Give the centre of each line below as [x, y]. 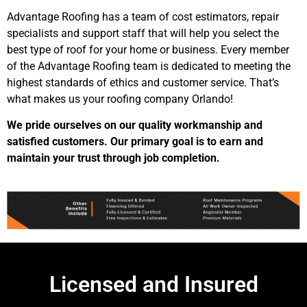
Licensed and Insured [153, 284]
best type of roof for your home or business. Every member [148, 49]
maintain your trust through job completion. [113, 158]
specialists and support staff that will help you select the [143, 33]
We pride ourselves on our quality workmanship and [135, 125]
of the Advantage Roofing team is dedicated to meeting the [149, 66]
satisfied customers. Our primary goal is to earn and [135, 142]
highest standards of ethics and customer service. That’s [143, 82]
